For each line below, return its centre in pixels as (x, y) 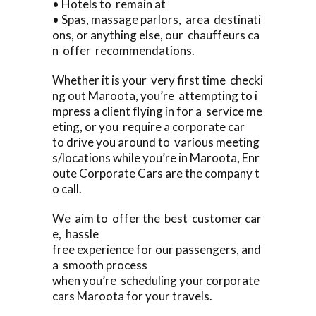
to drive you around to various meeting (156, 142)
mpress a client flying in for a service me (157, 111)
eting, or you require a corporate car (148, 126)
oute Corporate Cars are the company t (156, 173)
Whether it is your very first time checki (158, 80)
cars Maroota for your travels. (132, 296)
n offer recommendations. (123, 50)
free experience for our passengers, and (158, 249)
